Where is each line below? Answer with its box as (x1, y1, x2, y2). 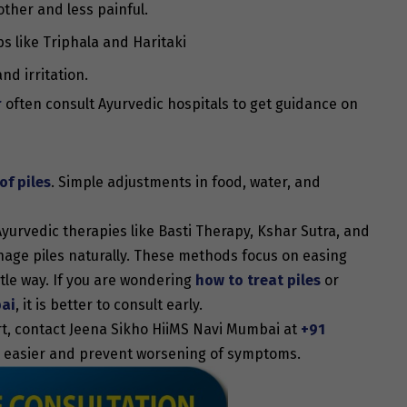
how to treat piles (195, 271, 321, 289)
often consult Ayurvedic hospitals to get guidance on (2, 94, 358, 113)
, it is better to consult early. (15, 295, 206, 313)
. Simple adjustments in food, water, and (51, 173, 321, 191)
